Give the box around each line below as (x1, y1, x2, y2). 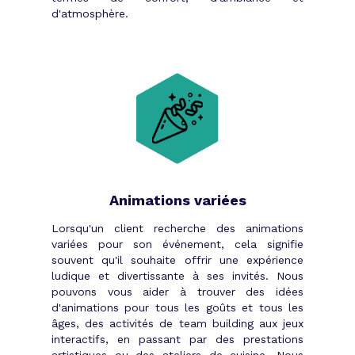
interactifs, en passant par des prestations (52, 332, 303, 345)
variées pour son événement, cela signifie (52, 237, 303, 250)
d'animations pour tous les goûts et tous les (52, 300, 303, 314)
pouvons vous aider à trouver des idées (52, 284, 303, 298)
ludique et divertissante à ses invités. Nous (52, 269, 303, 282)
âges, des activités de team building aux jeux (52, 316, 303, 330)
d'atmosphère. (52, 6, 128, 20)
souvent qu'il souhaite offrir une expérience (52, 253, 303, 266)
